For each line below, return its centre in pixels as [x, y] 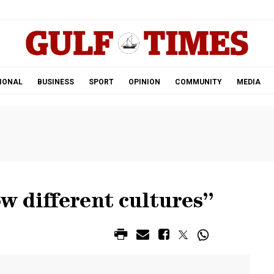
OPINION [144, 82]
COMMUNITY [198, 82]
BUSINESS [55, 82]
